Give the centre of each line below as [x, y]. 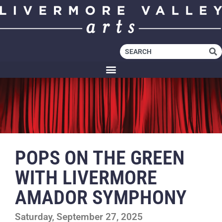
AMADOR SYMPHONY [101, 197]
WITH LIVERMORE [86, 177]
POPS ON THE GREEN [100, 158]
